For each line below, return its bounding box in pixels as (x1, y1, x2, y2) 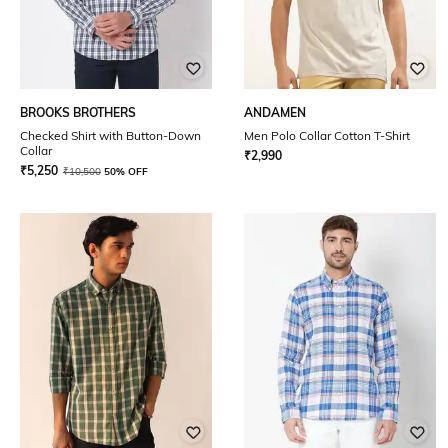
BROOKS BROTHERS (20, 105, 136, 120)
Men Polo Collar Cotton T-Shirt (244, 128, 410, 143)
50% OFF (104, 165, 148, 178)
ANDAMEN (244, 105, 306, 120)
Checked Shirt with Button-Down (20, 128, 201, 143)
